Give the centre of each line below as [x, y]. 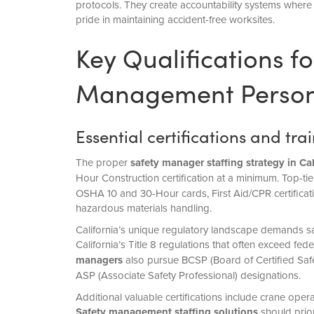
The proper [103, 163]
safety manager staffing [188, 163]
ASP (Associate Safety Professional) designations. [188, 275]
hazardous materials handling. [143, 208]
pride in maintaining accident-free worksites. [175, 20]
